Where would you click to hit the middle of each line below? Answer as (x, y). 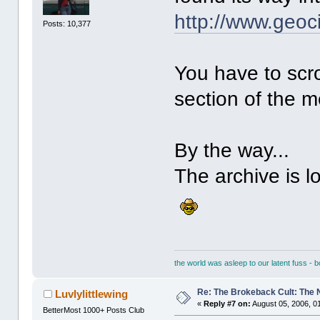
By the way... (232, 151)
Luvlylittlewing (91, 294)
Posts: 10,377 (67, 23)
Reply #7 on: (227, 304)
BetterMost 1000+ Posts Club (94, 310)
